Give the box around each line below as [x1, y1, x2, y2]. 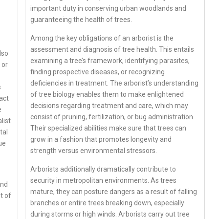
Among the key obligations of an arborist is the [30, 34, 174, 42]
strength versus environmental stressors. [30, 146, 157, 154]
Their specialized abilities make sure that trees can [30, 124, 187, 132]
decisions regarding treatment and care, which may [30, 101, 189, 109]
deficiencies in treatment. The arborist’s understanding [30, 79, 199, 87]
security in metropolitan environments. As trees [30, 176, 177, 184]
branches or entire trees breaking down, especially [30, 198, 185, 207]
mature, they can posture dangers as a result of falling [30, 187, 197, 196]
